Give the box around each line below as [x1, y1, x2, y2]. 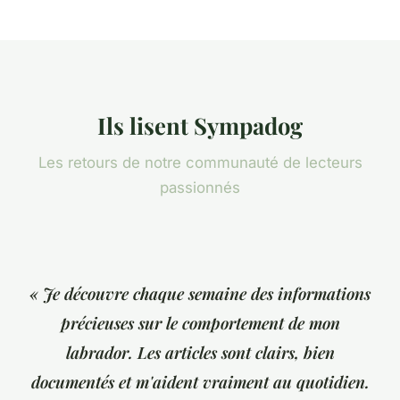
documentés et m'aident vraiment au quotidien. [30, 371, 370, 394]
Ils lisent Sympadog [97, 110, 303, 141]
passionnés [160, 179, 240, 197]
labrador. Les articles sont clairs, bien [65, 341, 335, 364]
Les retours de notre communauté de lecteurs [37, 154, 362, 172]
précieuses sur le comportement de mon [60, 312, 340, 335]
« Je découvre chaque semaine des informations [29, 282, 371, 305]
